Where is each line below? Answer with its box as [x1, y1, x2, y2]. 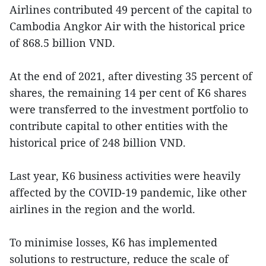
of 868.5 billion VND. [9, 36, 115, 50]
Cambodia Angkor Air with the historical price [9, 19, 245, 33]
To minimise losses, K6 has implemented [9, 235, 217, 249]
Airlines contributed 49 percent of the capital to [9, 2, 252, 17]
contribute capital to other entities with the [9, 119, 228, 133]
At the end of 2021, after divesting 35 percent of [9, 69, 252, 83]
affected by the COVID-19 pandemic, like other [9, 185, 246, 199]
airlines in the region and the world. [9, 202, 195, 216]
